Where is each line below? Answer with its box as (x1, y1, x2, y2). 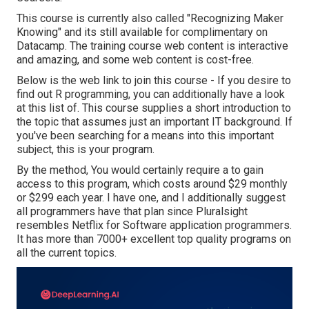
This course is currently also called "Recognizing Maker (17, 12, 283, 26)
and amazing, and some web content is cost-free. (17, 53, 254, 67)
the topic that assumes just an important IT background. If (17, 115, 292, 129)
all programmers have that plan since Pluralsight (17, 205, 248, 219)
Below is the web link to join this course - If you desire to (17, 74, 291, 88)
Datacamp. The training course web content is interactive (17, 39, 288, 53)
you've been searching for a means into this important (17, 129, 274, 143)
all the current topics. (17, 246, 117, 260)
